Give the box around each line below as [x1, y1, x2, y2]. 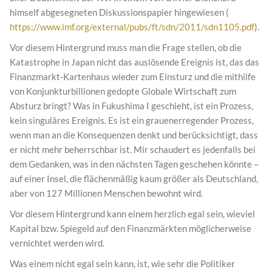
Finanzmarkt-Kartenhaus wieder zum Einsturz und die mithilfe [10, 71, 256, 83]
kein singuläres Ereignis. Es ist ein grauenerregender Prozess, [10, 115, 254, 126]
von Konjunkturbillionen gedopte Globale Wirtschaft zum [10, 86, 236, 97]
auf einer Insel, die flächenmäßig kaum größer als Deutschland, [10, 173, 258, 185]
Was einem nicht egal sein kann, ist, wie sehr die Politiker [10, 258, 235, 270]
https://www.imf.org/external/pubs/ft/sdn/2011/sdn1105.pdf [10, 21, 254, 33]
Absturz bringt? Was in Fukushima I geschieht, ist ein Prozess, [10, 100, 253, 112]
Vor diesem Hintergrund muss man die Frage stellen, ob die [10, 42, 242, 53]
